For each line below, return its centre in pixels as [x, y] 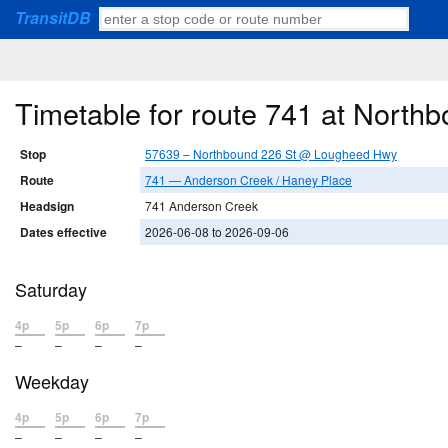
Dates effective [63, 232]
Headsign [47, 206]
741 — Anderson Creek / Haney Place [248, 180]
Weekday [52, 381]
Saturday [51, 289]
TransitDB [53, 17]
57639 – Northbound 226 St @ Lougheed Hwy [271, 154]
